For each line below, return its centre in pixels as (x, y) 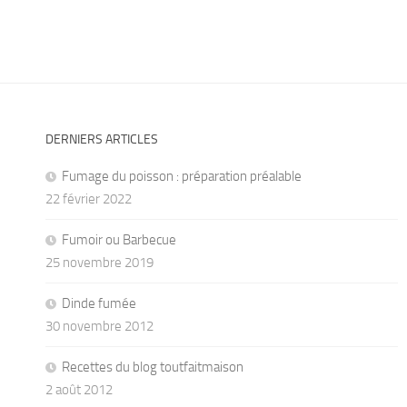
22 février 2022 (89, 199)
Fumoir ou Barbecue (119, 239)
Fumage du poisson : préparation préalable (182, 176)
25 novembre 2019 (99, 262)
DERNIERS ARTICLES (102, 139)
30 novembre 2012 (99, 326)
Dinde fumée (99, 303)
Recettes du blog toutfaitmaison (153, 367)
